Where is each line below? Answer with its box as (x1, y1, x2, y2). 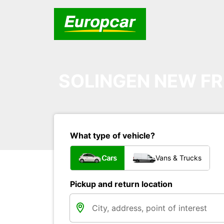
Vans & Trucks (155, 153, 201, 162)
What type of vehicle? (70, 130, 155, 140)
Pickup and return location (70, 179, 172, 189)
